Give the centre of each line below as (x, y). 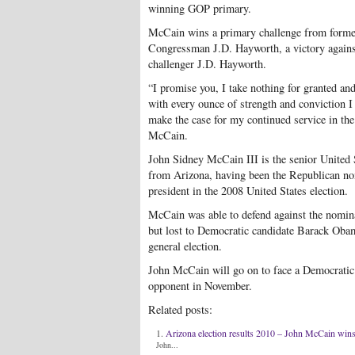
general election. (185, 246)
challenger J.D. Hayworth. (207, 64)
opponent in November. (200, 286)
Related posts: (180, 309)
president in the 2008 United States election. (248, 191)
